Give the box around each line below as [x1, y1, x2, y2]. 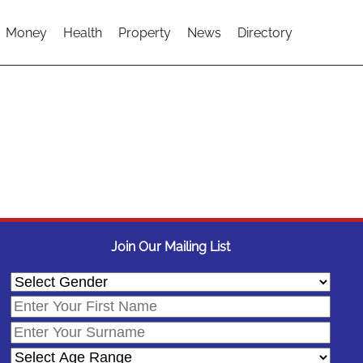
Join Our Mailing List [111, 239, 231, 255]
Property [118, 24, 171, 41]
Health [63, 24, 102, 41]
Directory [237, 24, 293, 41]
